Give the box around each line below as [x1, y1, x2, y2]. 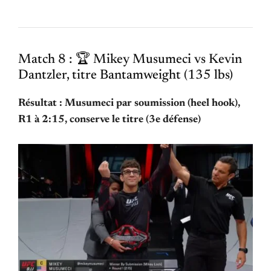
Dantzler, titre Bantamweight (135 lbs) [18, 69, 233, 83]
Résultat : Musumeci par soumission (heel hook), [18, 98, 240, 109]
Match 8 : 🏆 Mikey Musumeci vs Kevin [18, 53, 242, 67]
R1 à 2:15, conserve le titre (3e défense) [18, 114, 201, 126]
